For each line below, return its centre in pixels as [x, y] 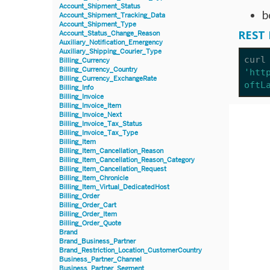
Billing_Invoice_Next [90, 115]
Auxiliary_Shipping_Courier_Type [110, 51]
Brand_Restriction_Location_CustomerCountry [130, 250]
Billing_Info [76, 87]
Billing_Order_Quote [90, 223]
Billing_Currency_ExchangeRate [108, 78]
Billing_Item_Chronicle [94, 178]
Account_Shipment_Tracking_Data [112, 15]
